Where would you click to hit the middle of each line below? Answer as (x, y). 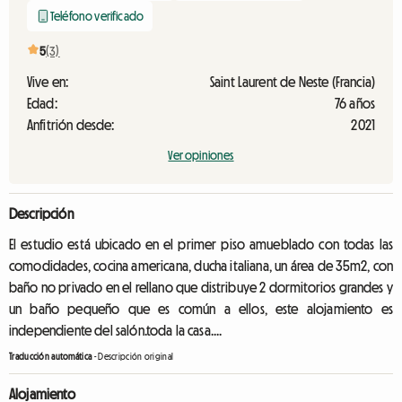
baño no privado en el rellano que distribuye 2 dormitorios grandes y (201, 287)
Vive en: (48, 82)
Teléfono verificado (97, 16)
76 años (354, 103)
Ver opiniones (201, 155)
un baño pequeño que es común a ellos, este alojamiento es (201, 309)
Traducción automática (51, 357)
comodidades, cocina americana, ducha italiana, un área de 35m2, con (201, 266)
